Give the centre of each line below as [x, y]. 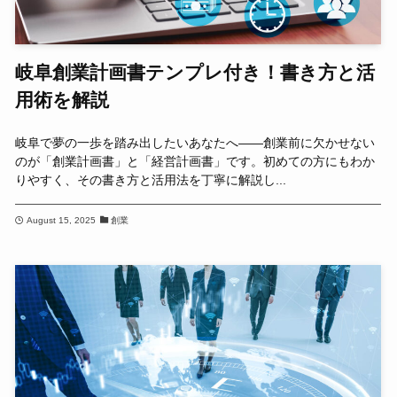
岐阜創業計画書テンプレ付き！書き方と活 [195, 72]
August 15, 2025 [61, 220]
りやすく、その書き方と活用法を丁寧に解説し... [151, 180]
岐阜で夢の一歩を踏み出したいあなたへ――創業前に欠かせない [195, 143]
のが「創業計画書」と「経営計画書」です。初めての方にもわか [195, 162]
